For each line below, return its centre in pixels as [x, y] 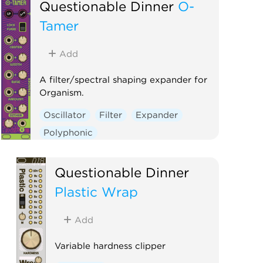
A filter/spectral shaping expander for [123, 80]
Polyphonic [68, 132]
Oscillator [65, 115]
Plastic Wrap [97, 191]
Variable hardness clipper [110, 246]
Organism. [61, 92]
